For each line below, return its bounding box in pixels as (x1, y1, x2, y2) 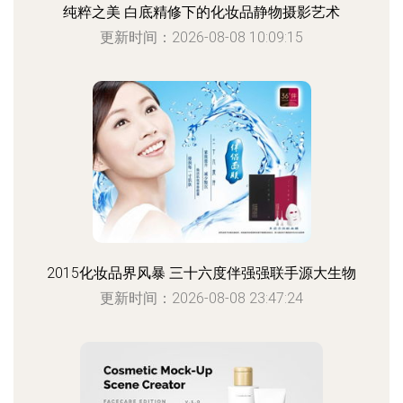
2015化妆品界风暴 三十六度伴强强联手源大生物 (47, 264, 356, 282)
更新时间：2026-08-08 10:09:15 (100, 29, 303, 46)
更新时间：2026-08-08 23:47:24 (100, 290, 303, 307)
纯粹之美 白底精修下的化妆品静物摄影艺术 (63, 4, 340, 21)
